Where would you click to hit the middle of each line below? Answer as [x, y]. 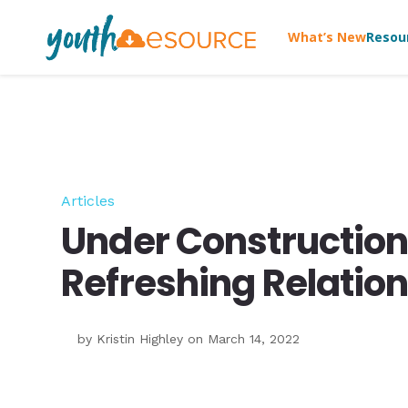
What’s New [326, 36]
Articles [88, 201]
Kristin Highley [140, 339]
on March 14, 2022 [242, 339]
